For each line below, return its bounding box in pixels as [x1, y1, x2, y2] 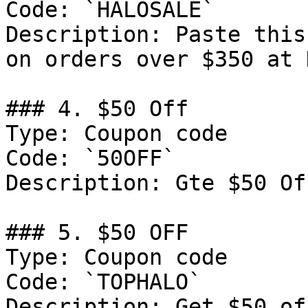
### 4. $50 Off [5, 96, 188, 121]
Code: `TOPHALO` [5, 269, 201, 294]
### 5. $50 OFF [5, 220, 188, 245]
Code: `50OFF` [5, 146, 175, 170]
